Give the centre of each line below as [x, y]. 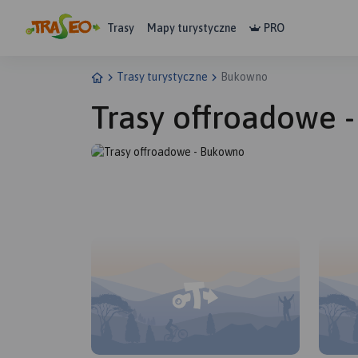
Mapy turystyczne [192, 28]
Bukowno [244, 77]
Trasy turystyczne [162, 77]
